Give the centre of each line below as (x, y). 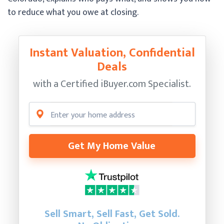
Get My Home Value (112, 146)
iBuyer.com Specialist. (146, 84)
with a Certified (67, 84)
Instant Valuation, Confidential (112, 53)
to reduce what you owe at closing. (73, 12)
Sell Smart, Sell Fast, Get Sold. (112, 214)
